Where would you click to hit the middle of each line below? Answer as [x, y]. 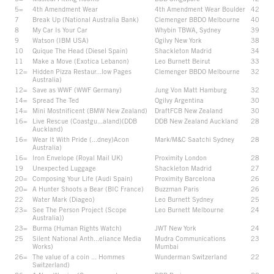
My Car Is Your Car [60, 29]
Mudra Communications [190, 238]
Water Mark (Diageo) [64, 199]
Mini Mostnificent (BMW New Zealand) [90, 110]
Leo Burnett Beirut [183, 61]
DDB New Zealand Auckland [196, 120]
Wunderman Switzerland [191, 256]
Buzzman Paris [177, 188]
